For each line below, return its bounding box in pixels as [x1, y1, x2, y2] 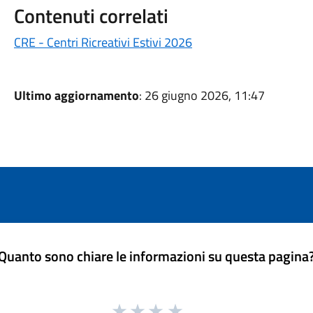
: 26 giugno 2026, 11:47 [138, 86, 265, 105]
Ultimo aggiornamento [13, 86, 139, 105]
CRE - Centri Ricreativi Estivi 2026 [13, 33, 192, 52]
